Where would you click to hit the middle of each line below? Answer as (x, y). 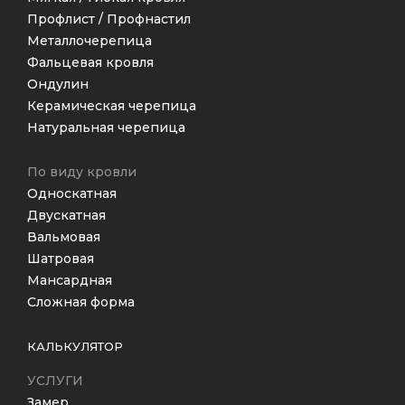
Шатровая (61, 259)
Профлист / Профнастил (109, 19)
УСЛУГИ (55, 381)
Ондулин (58, 84)
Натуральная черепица (106, 127)
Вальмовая (64, 237)
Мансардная (70, 280)
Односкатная (72, 193)
